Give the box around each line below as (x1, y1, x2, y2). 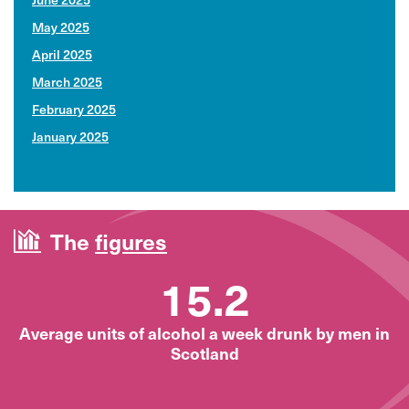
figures (95, 225, 167, 257)
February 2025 (32, 100, 116, 118)
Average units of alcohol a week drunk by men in (19, 320, 390, 344)
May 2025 (32, 17, 89, 36)
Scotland (170, 341, 239, 364)
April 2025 (32, 45, 92, 63)
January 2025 (32, 127, 109, 145)
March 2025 (32, 72, 102, 90)
